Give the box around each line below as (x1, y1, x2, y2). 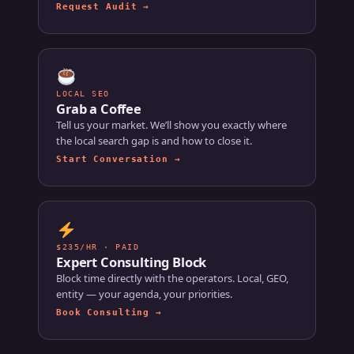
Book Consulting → (56, 307, 162, 318)
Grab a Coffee (56, 100, 141, 119)
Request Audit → (56, 2, 150, 13)
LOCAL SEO (56, 89, 110, 99)
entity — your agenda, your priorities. (56, 286, 232, 301)
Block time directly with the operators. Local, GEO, (56, 270, 288, 285)
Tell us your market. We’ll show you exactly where (56, 118, 287, 133)
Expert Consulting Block (56, 252, 207, 271)
